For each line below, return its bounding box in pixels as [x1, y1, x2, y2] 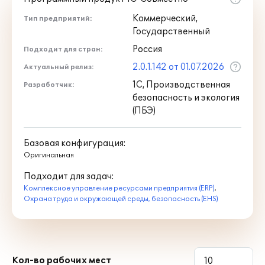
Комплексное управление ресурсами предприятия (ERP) [24, 185, 215, 192]
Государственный [132, 27, 210, 37]
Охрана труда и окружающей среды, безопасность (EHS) [24, 195, 218, 203]
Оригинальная [24, 151, 74, 159]
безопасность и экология [132, 93, 240, 103]
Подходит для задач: [24, 172, 114, 182]
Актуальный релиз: [24, 63, 94, 71]
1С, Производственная [132, 80, 230, 90]
